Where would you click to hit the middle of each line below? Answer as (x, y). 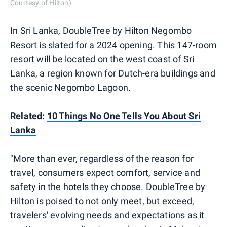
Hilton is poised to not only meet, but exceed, (102, 201)
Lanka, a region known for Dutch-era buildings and (113, 73)
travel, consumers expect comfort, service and (105, 173)
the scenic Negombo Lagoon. (71, 87)
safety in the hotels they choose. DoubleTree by (108, 187)
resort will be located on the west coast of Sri (102, 59)
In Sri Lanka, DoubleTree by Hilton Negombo (101, 31)
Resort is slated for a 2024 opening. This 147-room (114, 45)
